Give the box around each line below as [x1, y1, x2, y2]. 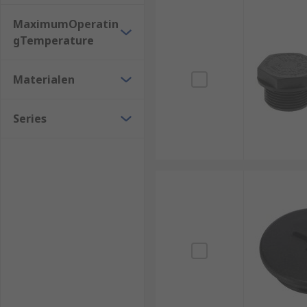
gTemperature [13, 33, 94, 48]
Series [13, 111, 47, 126]
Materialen [13, 72, 75, 87]
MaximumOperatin [13, 16, 119, 32]
